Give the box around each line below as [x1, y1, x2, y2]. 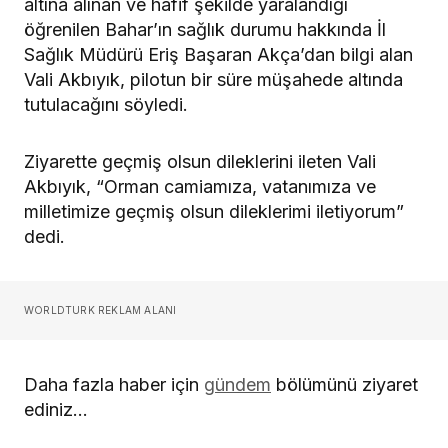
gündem [204, 373, 271, 395]
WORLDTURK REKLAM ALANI [24, 303, 177, 316]
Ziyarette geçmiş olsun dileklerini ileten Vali [24, 150, 376, 172]
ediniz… [24, 398, 88, 420]
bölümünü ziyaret [271, 373, 418, 395]
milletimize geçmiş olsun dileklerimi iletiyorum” [24, 200, 404, 222]
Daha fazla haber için [24, 373, 204, 395]
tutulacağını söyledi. [24, 93, 188, 115]
